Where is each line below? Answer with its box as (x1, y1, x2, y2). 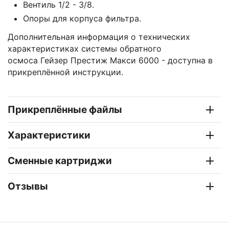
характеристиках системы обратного (8, 43, 162, 54)
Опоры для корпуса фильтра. (23, 13, 141, 24)
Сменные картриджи (8, 155, 112, 167)
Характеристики (8, 129, 90, 142)
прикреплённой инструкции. (8, 67, 123, 78)
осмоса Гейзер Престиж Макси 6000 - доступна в (8, 55, 213, 66)
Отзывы (8, 180, 48, 193)
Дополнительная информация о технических (8, 32, 190, 42)
